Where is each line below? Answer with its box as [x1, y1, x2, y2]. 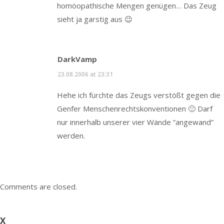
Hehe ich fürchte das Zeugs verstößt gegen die [57, 89, 220, 100]
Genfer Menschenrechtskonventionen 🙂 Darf [57, 103, 212, 113]
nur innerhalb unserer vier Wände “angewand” [57, 116, 213, 127]
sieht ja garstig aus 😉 [57, 14, 132, 24]
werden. [57, 130, 85, 140]
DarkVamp [57, 53, 97, 64]
